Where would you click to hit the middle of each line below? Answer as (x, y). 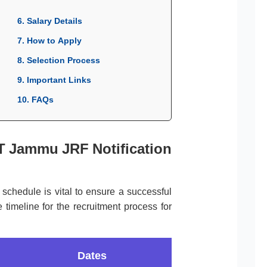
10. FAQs (35, 100)
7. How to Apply (49, 41)
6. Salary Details (50, 21)
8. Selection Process (59, 60)
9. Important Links (54, 80)
